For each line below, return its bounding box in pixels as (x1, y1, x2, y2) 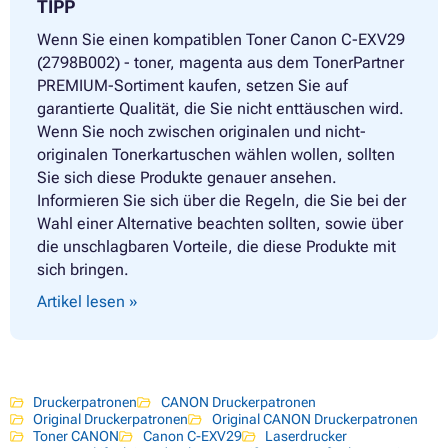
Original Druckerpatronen (33, 410, 189, 427)
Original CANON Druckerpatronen (211, 410, 418, 427)
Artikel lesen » (37, 291, 138, 311)
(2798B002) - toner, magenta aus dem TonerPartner (37, 52, 404, 72)
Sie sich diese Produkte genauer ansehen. (37, 167, 337, 187)
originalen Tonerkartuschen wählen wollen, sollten (37, 144, 395, 164)
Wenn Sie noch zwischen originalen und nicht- (37, 121, 366, 141)
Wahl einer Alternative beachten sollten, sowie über (37, 213, 403, 233)
